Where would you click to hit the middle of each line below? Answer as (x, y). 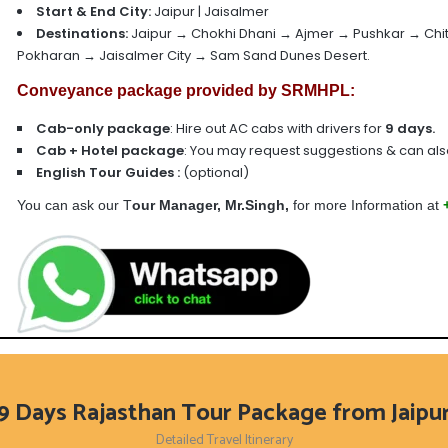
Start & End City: (93, 11)
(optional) (214, 172)
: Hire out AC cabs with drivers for (277, 128)
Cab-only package (102, 128)
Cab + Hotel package (109, 150)
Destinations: (81, 33)
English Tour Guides (104, 172)
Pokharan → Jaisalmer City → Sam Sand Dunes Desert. (193, 55)
